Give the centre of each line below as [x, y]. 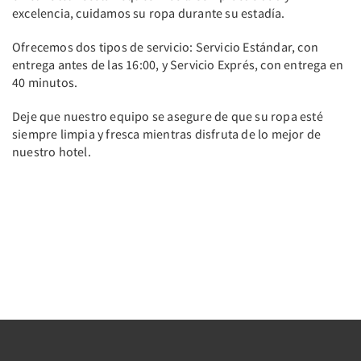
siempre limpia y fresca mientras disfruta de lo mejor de [167, 134]
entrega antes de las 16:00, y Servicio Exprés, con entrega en [178, 64]
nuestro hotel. [52, 151]
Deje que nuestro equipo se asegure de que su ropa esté [168, 116]
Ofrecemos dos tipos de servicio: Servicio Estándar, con [166, 47]
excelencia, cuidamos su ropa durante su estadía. [149, 13]
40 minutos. [45, 82]
